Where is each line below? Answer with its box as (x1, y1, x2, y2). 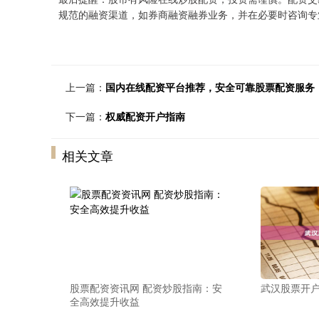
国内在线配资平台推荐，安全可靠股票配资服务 (105, 80, 315, 94)
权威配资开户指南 (105, 109, 185, 123)
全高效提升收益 (70, 294, 140, 308)
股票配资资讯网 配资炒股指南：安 (70, 281, 222, 295)
